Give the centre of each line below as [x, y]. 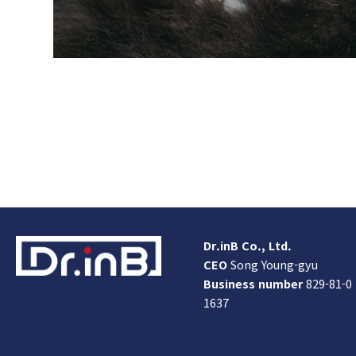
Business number [253, 284]
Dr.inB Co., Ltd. [248, 246]
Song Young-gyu [273, 265]
